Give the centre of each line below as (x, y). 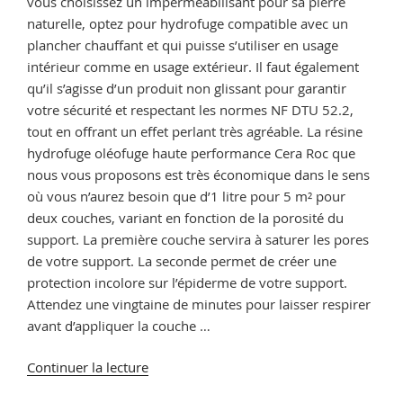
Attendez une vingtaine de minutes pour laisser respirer (199, 304)
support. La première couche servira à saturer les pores (198, 239)
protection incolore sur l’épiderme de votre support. (187, 282)
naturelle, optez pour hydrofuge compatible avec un (188, 23)
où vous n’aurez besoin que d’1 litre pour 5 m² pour (186, 196)
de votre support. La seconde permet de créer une (182, 260)
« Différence (184, 388)
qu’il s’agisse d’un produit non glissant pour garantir (187, 88)
